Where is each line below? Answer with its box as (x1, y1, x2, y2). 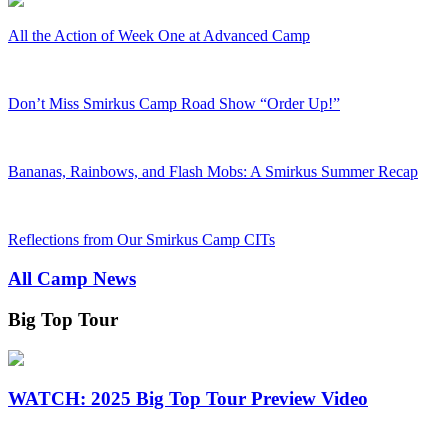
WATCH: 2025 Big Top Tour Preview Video (8, 388, 368, 410)
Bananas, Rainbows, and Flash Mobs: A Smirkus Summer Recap (8, 163, 418, 181)
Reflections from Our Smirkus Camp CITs (8, 231, 275, 249)
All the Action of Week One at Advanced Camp (8, 27, 310, 45)
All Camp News (8, 268, 136, 290)
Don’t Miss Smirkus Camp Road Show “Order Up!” (8, 95, 340, 113)
